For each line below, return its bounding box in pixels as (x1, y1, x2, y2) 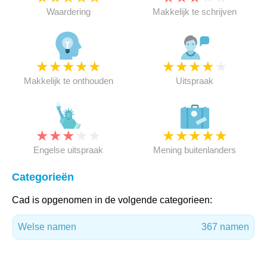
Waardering (46, 7, 91, 17)
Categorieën (12, 171, 74, 183)
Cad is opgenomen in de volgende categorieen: (12, 195, 212, 205)
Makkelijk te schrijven (153, 7, 237, 17)
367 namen (201, 222, 249, 232)
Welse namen (18, 222, 76, 232)
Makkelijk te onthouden (23, 76, 113, 86)
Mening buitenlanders (153, 145, 237, 155)
